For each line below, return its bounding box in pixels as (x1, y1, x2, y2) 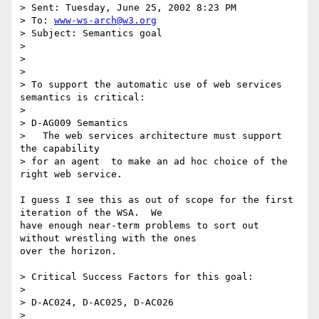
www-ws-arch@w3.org (54, 15, 157, 26)
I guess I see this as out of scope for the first (20, 194, 293, 206)
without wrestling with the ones (20, 233, 197, 244)
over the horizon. (20, 246, 128, 257)
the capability (20, 143, 105, 155)
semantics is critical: (20, 92, 145, 103)
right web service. (20, 169, 122, 180)
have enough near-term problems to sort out (20, 220, 259, 231)
